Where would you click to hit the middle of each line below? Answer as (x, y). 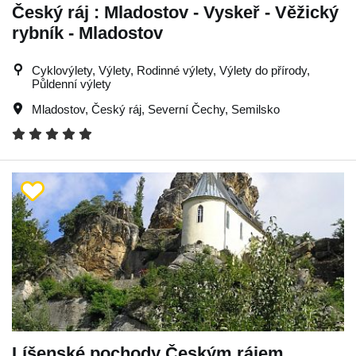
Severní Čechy (186, 109)
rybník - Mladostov (87, 33)
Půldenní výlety (72, 83)
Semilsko (255, 109)
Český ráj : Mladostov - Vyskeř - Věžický (175, 12)
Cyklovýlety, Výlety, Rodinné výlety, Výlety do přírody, (171, 70)
